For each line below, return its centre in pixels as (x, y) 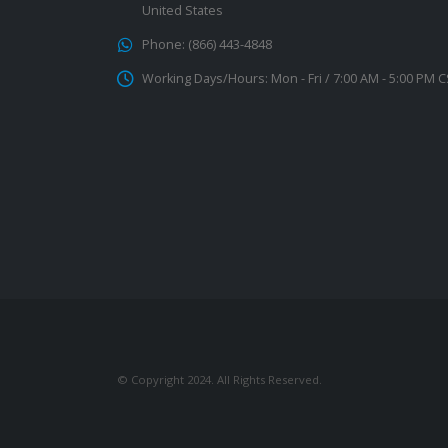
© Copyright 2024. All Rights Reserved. (219, 379)
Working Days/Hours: (205, 78)
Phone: (163, 44)
